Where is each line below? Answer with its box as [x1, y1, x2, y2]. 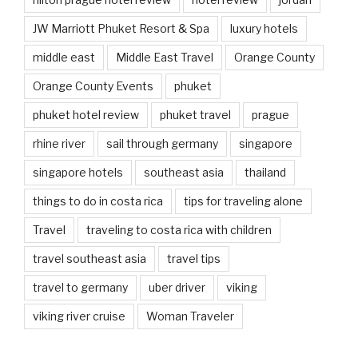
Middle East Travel [116, 50, 213, 65]
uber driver [149, 280, 205, 295]
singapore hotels [33, 165, 123, 180]
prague [252, 108, 289, 122]
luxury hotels [230, 22, 298, 36]
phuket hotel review [33, 108, 139, 122]
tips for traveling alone [184, 194, 303, 209]
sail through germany [106, 137, 218, 151]
